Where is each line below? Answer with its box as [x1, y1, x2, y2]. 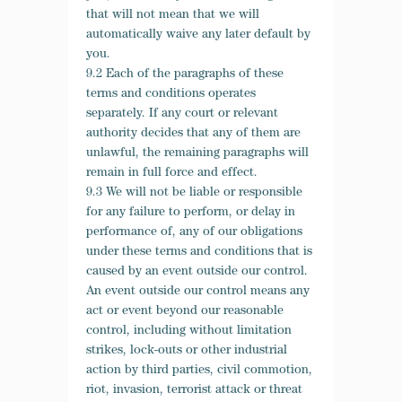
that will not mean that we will [86, 9, 259, 22]
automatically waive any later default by [86, 29, 310, 41]
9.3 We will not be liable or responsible [86, 187, 302, 199]
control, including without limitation [86, 325, 292, 337]
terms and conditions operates [86, 88, 256, 100]
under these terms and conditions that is [86, 246, 312, 258]
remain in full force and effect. [86, 167, 258, 179]
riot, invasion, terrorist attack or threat [86, 384, 302, 397]
